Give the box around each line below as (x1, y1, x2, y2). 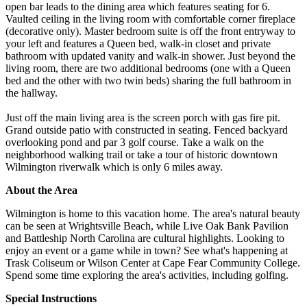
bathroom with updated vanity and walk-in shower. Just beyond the (5, 49, 295, 62)
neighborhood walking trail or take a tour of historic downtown (5, 148, 278, 160)
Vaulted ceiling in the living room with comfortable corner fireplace (5, 12, 295, 25)
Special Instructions (5, 292, 97, 304)
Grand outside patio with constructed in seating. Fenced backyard (5, 123, 288, 136)
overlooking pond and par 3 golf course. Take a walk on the (5, 136, 264, 148)
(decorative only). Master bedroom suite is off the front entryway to (5, 25, 295, 37)
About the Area (5, 184, 77, 196)
